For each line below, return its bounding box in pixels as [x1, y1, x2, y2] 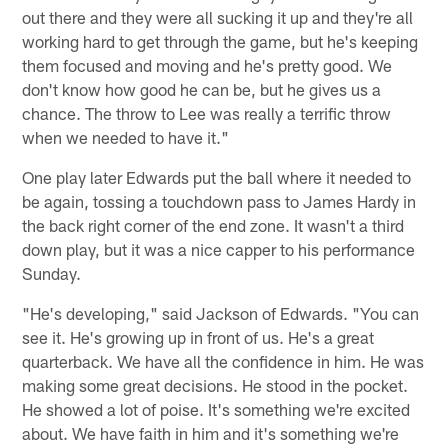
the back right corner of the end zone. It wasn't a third [22, 214, 405, 235]
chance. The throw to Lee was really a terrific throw [22, 102, 392, 123]
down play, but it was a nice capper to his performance [22, 238, 416, 259]
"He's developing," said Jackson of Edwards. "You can [22, 302, 420, 323]
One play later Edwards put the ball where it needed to [22, 166, 412, 187]
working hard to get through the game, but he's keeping [22, 30, 419, 51]
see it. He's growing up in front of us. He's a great [22, 326, 375, 347]
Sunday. [22, 262, 82, 283]
